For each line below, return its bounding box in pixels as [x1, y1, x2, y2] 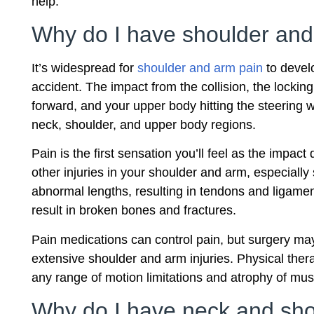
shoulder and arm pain [137, 60, 263, 75]
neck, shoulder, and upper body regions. [32, 117, 256, 132]
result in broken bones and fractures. [32, 203, 236, 218]
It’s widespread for [32, 60, 137, 75]
